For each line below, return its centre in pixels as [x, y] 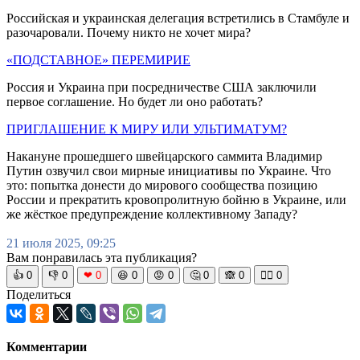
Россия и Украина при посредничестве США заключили [162, 88]
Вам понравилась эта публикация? [102, 258]
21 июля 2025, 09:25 [61, 243]
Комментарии [47, 347]
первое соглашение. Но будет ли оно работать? [135, 102]
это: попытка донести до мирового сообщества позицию [162, 186]
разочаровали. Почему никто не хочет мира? [129, 33]
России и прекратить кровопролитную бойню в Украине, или [176, 200]
